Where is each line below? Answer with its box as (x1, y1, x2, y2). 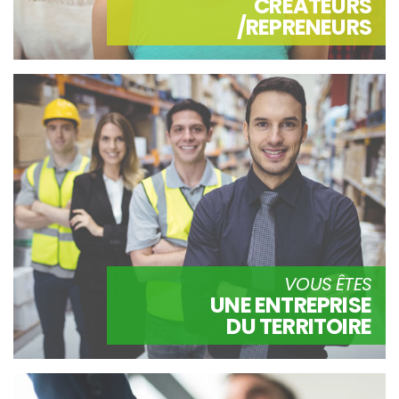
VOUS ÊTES (284, 271, 371, 297)
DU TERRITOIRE (226, 311, 371, 341)
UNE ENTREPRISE (210, 289, 371, 320)
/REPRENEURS (236, 12, 371, 42)
